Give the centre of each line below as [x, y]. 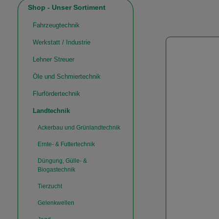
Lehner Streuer [54, 59]
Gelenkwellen [56, 203]
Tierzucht [50, 186]
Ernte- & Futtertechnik [66, 144]
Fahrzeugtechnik [56, 25]
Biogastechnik [56, 170]
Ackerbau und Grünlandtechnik [79, 128]
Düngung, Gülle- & [62, 161]
